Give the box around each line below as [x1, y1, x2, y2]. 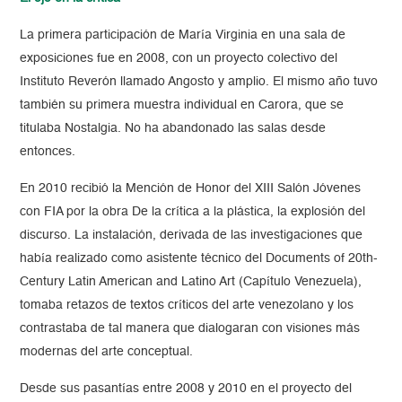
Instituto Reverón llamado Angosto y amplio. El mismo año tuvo [20, 75, 379, 89]
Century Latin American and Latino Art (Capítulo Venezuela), [20, 275, 363, 289]
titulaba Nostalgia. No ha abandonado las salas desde [20, 122, 327, 135]
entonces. [20, 145, 80, 159]
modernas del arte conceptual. [20, 345, 194, 359]
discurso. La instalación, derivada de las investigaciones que [20, 229, 363, 242]
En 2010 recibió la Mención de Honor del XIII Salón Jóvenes [20, 182, 362, 196]
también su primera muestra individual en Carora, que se [20, 99, 345, 112]
